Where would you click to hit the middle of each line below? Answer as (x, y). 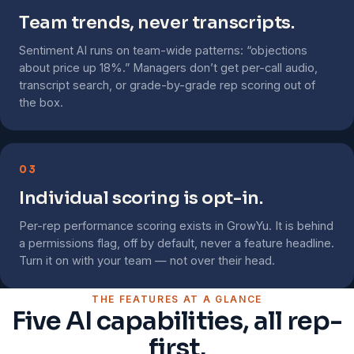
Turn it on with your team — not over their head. (147, 260)
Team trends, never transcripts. (157, 23)
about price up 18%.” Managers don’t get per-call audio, (168, 68)
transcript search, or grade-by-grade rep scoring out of (167, 85)
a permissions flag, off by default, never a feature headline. (177, 243)
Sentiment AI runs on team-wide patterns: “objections (163, 50)
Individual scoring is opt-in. (141, 198)
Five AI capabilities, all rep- (177, 321)
